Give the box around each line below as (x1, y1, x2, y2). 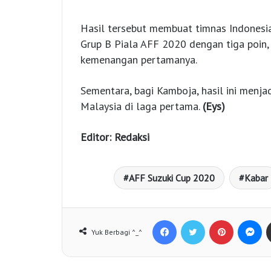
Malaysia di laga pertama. (80, 99, 203, 114)
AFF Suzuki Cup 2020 (129, 172, 215, 184)
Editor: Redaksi (80, 130, 149, 145)
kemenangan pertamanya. (80, 53, 197, 67)
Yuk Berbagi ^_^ (91, 227, 142, 237)
